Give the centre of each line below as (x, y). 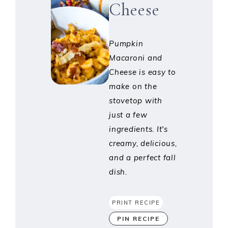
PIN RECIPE (138, 219)
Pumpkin (126, 44)
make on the (133, 87)
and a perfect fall (142, 158)
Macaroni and (136, 58)
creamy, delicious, (143, 144)
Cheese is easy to (142, 72)
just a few (128, 115)
